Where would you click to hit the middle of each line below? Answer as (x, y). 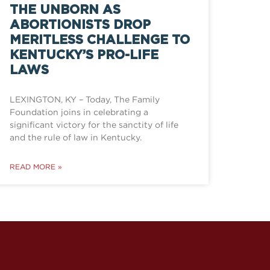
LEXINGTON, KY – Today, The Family (85, 99)
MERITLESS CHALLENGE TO (100, 40)
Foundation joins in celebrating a (79, 112)
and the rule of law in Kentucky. (76, 137)
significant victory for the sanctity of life (94, 125)
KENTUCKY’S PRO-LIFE (84, 55)
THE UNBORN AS (65, 10)
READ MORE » (36, 167)
